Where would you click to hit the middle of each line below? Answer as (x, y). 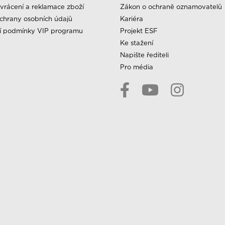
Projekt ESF (139, 31)
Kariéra (132, 19)
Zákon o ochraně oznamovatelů (171, 7)
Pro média (137, 67)
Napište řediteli (144, 55)
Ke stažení (137, 43)
